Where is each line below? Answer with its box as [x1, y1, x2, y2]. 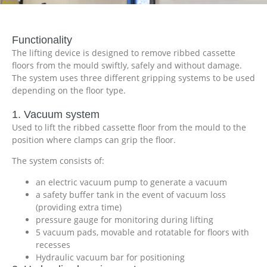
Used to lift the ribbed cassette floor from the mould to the [12, 121, 246, 133]
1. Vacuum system [12, 108, 100, 120]
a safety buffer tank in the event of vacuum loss [36, 188, 226, 200]
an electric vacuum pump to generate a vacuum [36, 176, 227, 188]
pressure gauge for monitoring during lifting [36, 213, 213, 225]
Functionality [12, 33, 72, 46]
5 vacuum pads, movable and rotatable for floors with [36, 226, 249, 238]
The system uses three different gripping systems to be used [12, 72, 255, 83]
